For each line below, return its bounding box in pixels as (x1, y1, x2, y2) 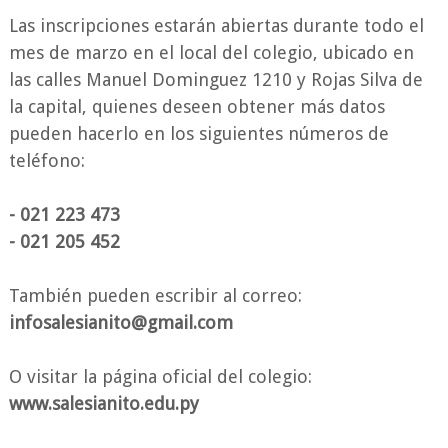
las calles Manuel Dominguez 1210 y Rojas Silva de (8, 68, 423, 90)
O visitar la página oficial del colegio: (8, 365, 312, 387)
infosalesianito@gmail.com (8, 311, 233, 333)
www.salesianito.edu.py (8, 392, 199, 414)
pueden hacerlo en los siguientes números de (8, 122, 389, 144)
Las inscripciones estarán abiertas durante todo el (8, 14, 424, 36)
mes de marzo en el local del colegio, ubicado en (8, 41, 414, 63)
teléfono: (8, 149, 85, 171)
